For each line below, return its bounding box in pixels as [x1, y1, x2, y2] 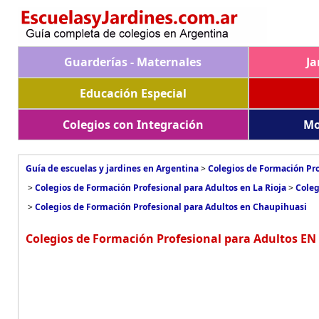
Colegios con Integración [62, 117, 204, 132]
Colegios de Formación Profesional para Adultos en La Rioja [35, 182, 286, 194]
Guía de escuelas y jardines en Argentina [26, 162, 199, 174]
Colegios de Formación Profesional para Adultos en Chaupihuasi [35, 201, 307, 213]
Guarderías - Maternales [64, 54, 202, 70]
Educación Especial [79, 85, 187, 101]
